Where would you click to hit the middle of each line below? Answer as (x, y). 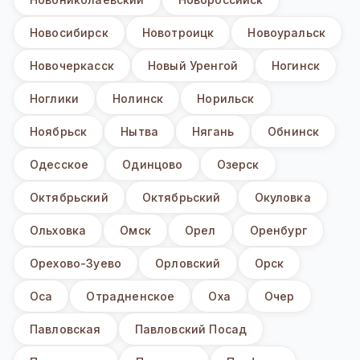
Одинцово (153, 165)
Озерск (238, 165)
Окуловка (282, 198)
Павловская (65, 329)
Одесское (59, 165)
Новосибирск (69, 33)
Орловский (188, 264)
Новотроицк (178, 33)
